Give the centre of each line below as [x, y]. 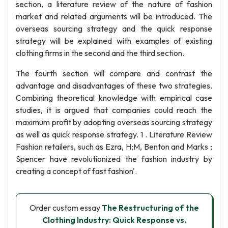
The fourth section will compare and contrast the [114, 73]
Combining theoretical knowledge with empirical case [114, 98]
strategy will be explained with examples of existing [114, 41]
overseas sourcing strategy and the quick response [114, 28]
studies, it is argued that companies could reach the [114, 110]
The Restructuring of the [150, 208]
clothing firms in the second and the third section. [100, 53]
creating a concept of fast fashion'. [76, 171]
